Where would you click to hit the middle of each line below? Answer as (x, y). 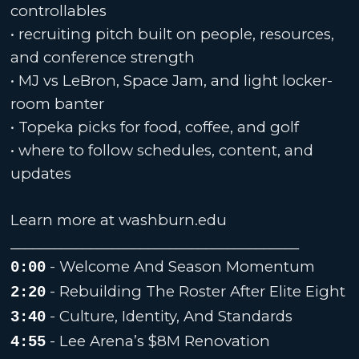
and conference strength (103, 57)
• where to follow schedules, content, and (162, 150)
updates (41, 173)
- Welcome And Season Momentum (181, 266)
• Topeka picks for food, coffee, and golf (155, 127)
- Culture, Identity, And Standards (169, 316)
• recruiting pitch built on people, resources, (173, 34)
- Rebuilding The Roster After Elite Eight (196, 291)
